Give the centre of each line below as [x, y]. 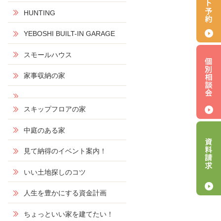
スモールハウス [48, 55]
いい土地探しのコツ [55, 172]
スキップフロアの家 [55, 109]
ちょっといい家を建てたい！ [69, 214]
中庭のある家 [44, 130]
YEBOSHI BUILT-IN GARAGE [69, 34]
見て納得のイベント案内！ [65, 151]
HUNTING [39, 13]
